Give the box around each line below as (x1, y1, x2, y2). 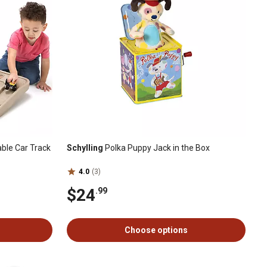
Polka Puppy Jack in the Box (103, 142, 210, 153)
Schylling (67, 142, 103, 153)
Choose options (125, 225, 188, 235)
